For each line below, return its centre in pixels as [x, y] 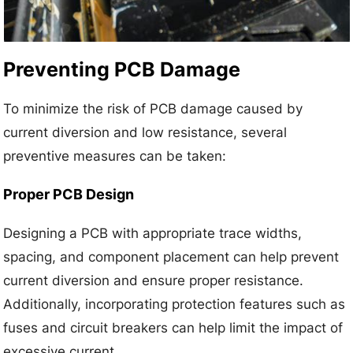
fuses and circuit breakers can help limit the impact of [173, 327]
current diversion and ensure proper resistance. [154, 280]
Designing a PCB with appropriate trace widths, [153, 233]
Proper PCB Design [69, 194]
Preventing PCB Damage [122, 69]
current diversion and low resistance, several [145, 132]
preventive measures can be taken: [115, 156]
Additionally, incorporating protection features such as [175, 304]
